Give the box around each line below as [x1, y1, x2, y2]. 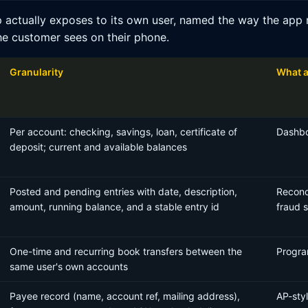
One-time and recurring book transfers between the [10, 245, 242, 257]
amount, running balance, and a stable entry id [10, 201, 219, 212]
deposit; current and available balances [10, 141, 187, 153]
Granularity [10, 66, 63, 78]
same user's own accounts [10, 261, 128, 272]
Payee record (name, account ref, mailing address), [10, 290, 240, 302]
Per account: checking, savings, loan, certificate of [10, 126, 237, 137]
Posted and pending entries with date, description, [10, 186, 237, 197]
